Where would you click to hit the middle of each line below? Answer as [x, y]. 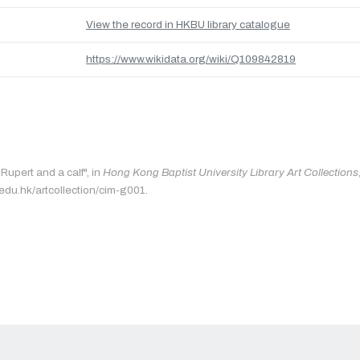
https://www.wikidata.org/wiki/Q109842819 [191, 59]
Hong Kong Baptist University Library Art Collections [231, 172]
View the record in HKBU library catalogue [188, 25]
